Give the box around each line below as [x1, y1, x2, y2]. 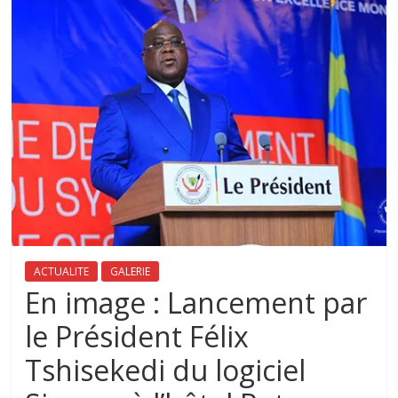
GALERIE [110, 264, 151, 280]
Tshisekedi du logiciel [25, 351, 306, 390]
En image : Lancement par [25, 283, 368, 322]
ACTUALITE [34, 264, 90, 280]
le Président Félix [25, 317, 250, 356]
